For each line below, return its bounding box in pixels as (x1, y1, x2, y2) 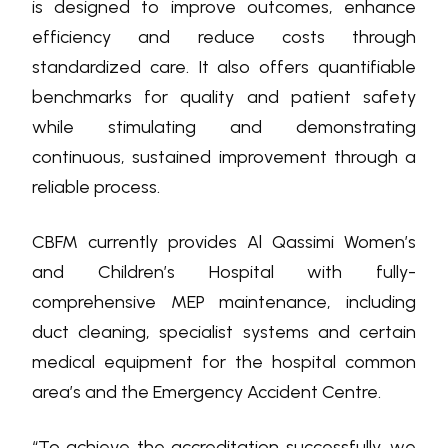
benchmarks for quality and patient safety (32, 85, 416, 108)
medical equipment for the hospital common (32, 350, 416, 373)
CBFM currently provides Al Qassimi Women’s (32, 230, 416, 253)
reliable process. (32, 175, 160, 198)
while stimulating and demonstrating (32, 115, 416, 138)
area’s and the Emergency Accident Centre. (32, 380, 381, 403)
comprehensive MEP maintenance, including (32, 290, 416, 313)
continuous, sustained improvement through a (32, 145, 416, 168)
